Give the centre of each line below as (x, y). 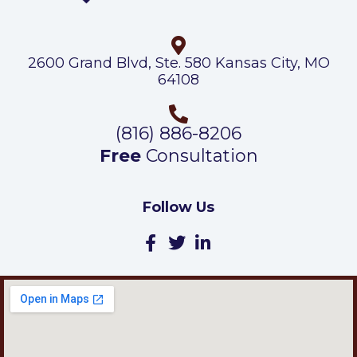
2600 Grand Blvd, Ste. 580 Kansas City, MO (178, 63)
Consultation (199, 156)
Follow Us (178, 208)
